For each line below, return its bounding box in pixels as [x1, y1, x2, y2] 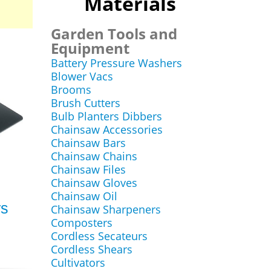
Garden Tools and [50, 24, 177, 44]
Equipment [50, 38, 129, 58]
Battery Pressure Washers [50, 56, 182, 70]
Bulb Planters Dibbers [50, 109, 162, 123]
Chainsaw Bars [50, 135, 126, 150]
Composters [50, 215, 113, 230]
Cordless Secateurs [50, 229, 148, 243]
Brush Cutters [50, 96, 120, 110]
